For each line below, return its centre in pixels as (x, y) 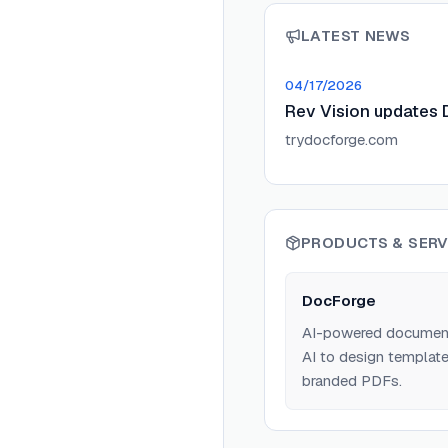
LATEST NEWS (356, 35)
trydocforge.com (341, 139)
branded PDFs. (352, 380)
